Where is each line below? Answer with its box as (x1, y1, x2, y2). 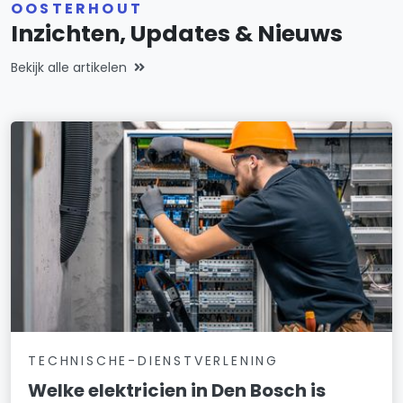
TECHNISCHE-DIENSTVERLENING (28, 351, 279, 370)
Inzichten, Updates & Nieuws (11, 18, 343, 50)
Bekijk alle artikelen (11, 58, 127, 77)
